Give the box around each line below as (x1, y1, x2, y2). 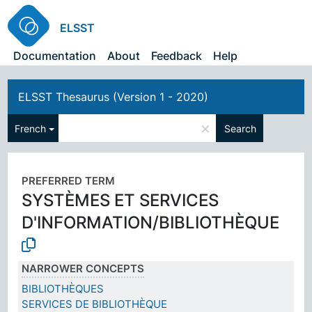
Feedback (151, 49, 203, 63)
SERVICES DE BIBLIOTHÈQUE (22, 297, 168, 311)
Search (224, 122, 257, 134)
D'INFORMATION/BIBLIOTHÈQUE (22, 212, 280, 233)
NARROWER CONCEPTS (22, 261, 145, 275)
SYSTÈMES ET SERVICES (22, 190, 219, 210)
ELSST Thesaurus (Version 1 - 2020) (18, 90, 209, 104)
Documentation (13, 49, 97, 63)
